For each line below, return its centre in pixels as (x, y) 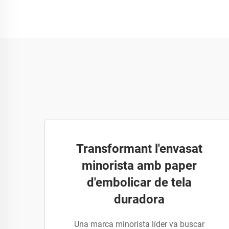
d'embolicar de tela (139, 182)
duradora (139, 199)
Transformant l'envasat (139, 149)
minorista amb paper (139, 166)
